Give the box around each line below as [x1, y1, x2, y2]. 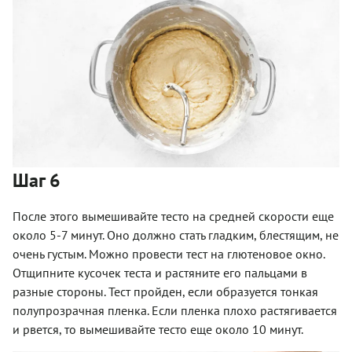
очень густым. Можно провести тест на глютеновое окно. [13, 246, 324, 262]
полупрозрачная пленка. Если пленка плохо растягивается [13, 302, 337, 319]
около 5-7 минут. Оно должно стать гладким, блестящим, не [13, 227, 339, 244]
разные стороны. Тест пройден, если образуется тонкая [13, 284, 318, 300]
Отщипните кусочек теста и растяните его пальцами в [13, 265, 307, 281]
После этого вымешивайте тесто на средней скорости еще [13, 208, 334, 225]
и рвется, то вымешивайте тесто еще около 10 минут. [13, 321, 303, 338]
